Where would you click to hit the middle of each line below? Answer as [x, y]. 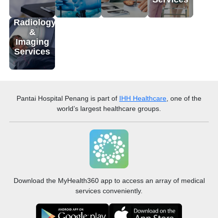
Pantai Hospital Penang [53, 99]
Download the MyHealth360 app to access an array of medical [109, 180]
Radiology [35, 23]
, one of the [184, 99]
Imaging [32, 42]
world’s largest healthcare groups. [109, 109]
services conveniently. [109, 191]
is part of [104, 99]
